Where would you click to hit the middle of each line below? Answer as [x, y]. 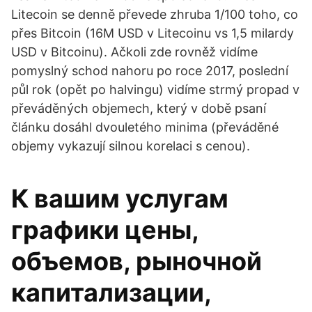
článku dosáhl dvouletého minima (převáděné [145, 127]
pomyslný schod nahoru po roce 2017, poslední [150, 71]
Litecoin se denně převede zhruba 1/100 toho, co [155, 14]
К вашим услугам [120, 198]
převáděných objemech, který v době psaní [139, 108]
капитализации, [111, 292]
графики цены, [105, 230]
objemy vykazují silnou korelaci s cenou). [131, 146]
